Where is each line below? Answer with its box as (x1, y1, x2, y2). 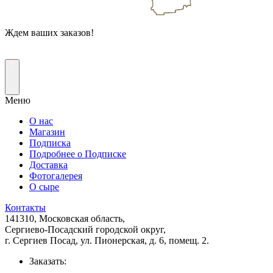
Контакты (5, 202, 46, 213)
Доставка (29, 159, 68, 170)
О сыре (29, 181, 59, 192)
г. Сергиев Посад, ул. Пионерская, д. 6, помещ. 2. (5, 235, 209, 246)
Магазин (29, 126, 65, 137)
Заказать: (29, 255, 66, 266)
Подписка (29, 137, 71, 148)
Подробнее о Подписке (29, 148, 126, 159)
